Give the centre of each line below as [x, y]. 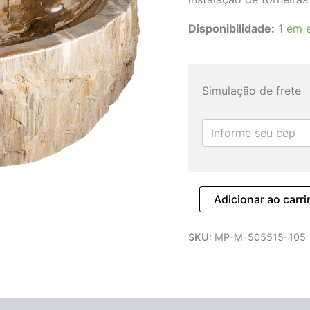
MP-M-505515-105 [260, 237]
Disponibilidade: [231, 29]
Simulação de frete [252, 91]
